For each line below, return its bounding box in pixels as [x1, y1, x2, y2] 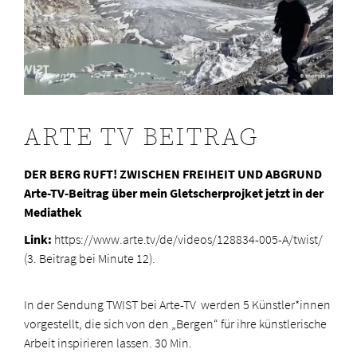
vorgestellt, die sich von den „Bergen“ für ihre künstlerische [24, 316, 327, 333]
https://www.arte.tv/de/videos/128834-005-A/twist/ [54, 231, 323, 249]
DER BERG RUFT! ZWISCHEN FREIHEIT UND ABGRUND [24, 166, 322, 183]
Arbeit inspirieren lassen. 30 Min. [24, 335, 192, 352]
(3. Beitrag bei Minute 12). [24, 250, 155, 268]
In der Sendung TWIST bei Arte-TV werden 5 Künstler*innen [24, 296, 331, 314]
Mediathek [24, 204, 84, 222]
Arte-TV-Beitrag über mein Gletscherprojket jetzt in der [24, 185, 324, 202]
